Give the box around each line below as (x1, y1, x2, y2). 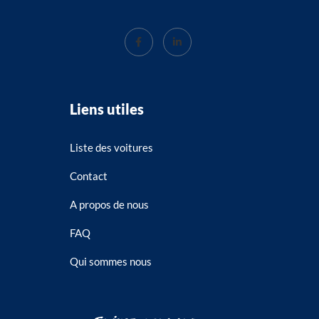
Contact (70, 169, 108, 182)
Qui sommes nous (70, 254, 152, 268)
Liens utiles (70, 100, 144, 117)
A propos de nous (70, 197, 149, 211)
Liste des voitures (70, 140, 153, 154)
